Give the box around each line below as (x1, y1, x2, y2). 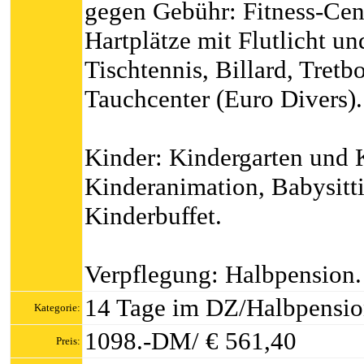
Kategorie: (34, 301, 80, 314)
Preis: (56, 335, 80, 347)
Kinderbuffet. (84, 201, 222, 230)
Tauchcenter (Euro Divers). (84, 84, 362, 113)
